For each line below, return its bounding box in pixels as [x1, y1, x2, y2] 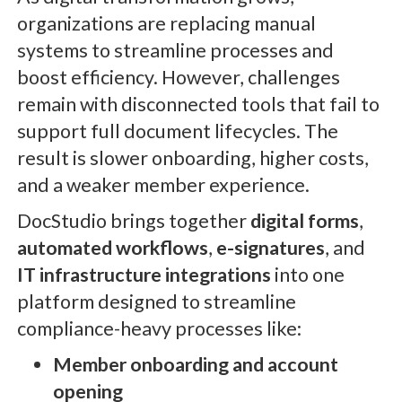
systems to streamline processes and [16, 38, 334, 62]
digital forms [249, 208, 359, 232]
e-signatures [215, 235, 325, 259]
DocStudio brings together [16, 208, 250, 232]
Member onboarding [52, 352, 229, 376]
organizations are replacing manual [16, 11, 316, 35]
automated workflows [16, 235, 208, 259]
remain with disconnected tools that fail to [16, 92, 380, 116]
